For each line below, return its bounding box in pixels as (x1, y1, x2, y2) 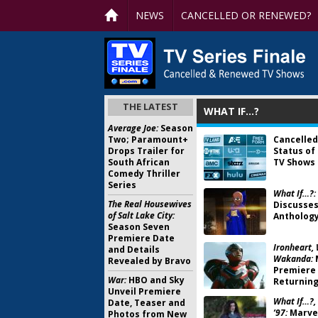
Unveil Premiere (108, 285, 181, 297)
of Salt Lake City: (108, 209, 175, 221)
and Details (108, 243, 160, 256)
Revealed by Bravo (108, 255, 191, 267)
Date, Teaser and (108, 297, 185, 309)
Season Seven (108, 221, 170, 233)
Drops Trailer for (108, 145, 185, 157)
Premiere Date (108, 232, 175, 244)
